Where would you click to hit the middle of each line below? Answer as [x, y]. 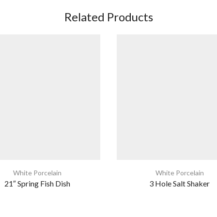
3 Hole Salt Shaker [180, 184]
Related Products [108, 16]
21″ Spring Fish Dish [38, 184]
